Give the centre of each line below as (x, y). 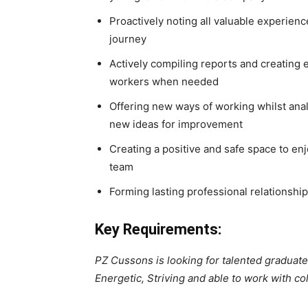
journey (128, 39)
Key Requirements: (158, 229)
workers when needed (164, 81)
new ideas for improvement (176, 124)
